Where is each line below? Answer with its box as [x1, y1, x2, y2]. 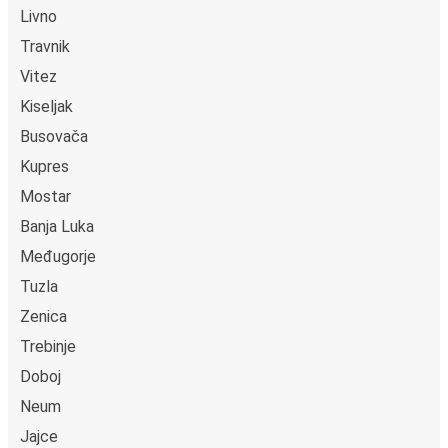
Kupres [20, 156, 69, 176]
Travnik [20, 36, 70, 56]
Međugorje [20, 246, 96, 266]
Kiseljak [20, 96, 73, 116]
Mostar [20, 186, 71, 206]
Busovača [20, 126, 88, 146]
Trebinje [20, 336, 76, 356]
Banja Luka [20, 216, 94, 236]
